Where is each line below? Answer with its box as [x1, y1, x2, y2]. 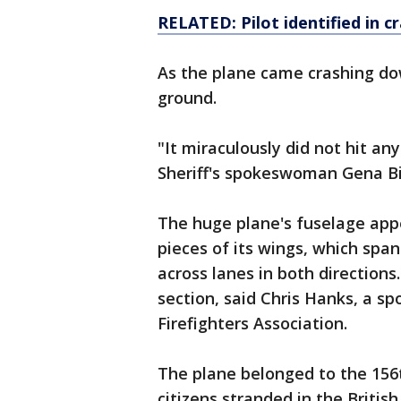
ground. [158, 87, 217, 108]
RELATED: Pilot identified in [158, 12, 384, 33]
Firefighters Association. [158, 312, 347, 334]
